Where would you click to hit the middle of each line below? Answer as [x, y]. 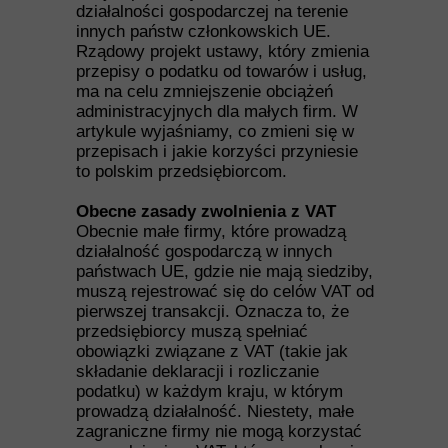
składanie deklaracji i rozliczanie [197, 371]
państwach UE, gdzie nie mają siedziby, [224, 271]
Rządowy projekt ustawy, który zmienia [222, 51]
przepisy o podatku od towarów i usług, [221, 71]
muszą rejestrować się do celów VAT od [225, 291]
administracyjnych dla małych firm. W [217, 111]
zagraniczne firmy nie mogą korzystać [219, 431]
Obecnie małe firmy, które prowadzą [211, 231]
